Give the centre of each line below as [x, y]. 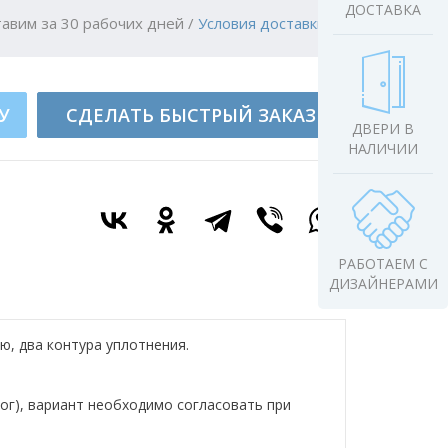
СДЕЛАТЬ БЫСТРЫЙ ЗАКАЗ [191, 115]
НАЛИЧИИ [383, 148]
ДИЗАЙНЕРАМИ [383, 283]
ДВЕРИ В [383, 128]
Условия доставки [261, 23]
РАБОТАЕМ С [383, 263]
